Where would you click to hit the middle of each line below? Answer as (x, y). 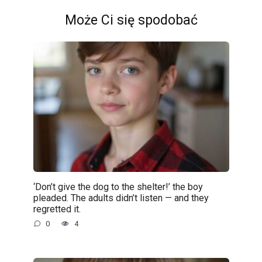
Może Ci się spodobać (131, 20)
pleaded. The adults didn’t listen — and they (121, 198)
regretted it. (57, 209)
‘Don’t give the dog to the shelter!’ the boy (118, 187)
